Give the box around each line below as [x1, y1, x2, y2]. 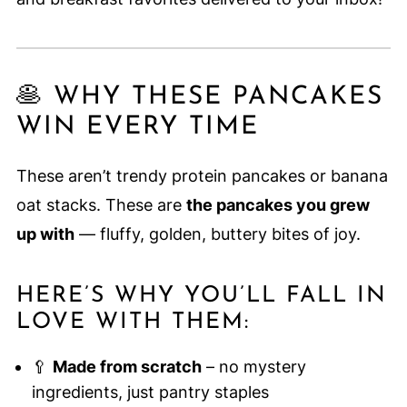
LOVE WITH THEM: [15, 311, 250, 334]
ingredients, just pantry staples [31, 382, 269, 402]
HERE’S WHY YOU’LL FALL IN [15, 284, 387, 308]
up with [15, 224, 74, 244]
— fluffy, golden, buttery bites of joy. [74, 224, 361, 244]
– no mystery [201, 357, 306, 377]
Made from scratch [52, 357, 202, 377]
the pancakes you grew [185, 195, 370, 215]
